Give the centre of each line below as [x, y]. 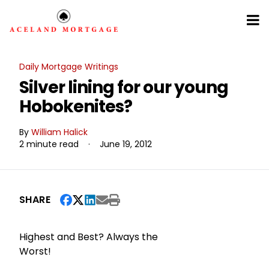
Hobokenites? [76, 107]
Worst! [35, 252]
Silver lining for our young [124, 88]
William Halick [59, 132]
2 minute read [49, 144]
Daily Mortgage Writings [69, 67]
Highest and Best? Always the [89, 237]
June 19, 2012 [126, 144]
